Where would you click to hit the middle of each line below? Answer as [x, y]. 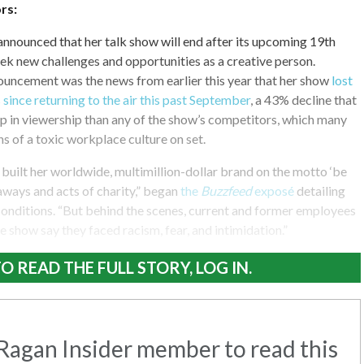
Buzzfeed [226, 190]
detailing [320, 190]
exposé [273, 190]
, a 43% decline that [303, 99]
